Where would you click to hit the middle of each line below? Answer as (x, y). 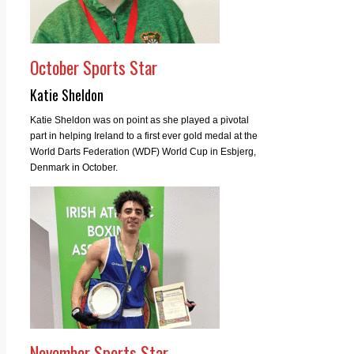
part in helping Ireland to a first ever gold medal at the (144, 136)
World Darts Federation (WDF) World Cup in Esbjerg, (143, 151)
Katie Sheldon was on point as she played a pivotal (139, 120)
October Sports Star (94, 67)
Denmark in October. (74, 167)
